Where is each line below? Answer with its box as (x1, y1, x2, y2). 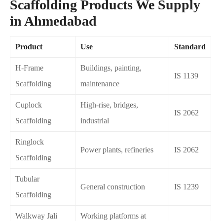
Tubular (15, 174, 39, 183)
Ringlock (15, 137, 44, 146)
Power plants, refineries (80, 145, 153, 154)
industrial (80, 116, 109, 125)
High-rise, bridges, (80, 100, 138, 109)
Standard (174, 42, 206, 51)
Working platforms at (80, 211, 146, 220)
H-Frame (15, 63, 43, 72)
